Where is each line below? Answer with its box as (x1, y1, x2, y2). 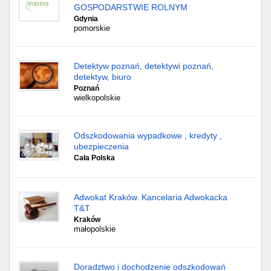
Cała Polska (74, 154, 115, 162)
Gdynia (74, 15, 98, 23)
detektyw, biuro (74, 72, 131, 82)
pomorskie (74, 24, 110, 33)
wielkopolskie (74, 93, 120, 102)
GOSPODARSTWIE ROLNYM (74, 2, 188, 12)
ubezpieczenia (74, 142, 129, 151)
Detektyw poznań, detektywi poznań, (74, 61, 214, 71)
